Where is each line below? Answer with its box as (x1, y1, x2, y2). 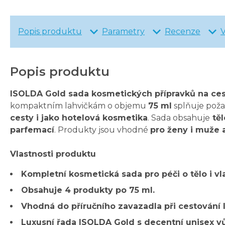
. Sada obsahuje (148, 113, 210, 123)
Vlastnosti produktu (10, 149, 96, 159)
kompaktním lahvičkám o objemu (10, 101, 148, 111)
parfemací (10, 125, 54, 135)
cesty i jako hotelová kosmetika (10, 113, 148, 123)
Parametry (102, 27, 145, 37)
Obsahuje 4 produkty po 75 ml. (21, 185, 155, 195)
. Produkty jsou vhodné (54, 125, 150, 135)
